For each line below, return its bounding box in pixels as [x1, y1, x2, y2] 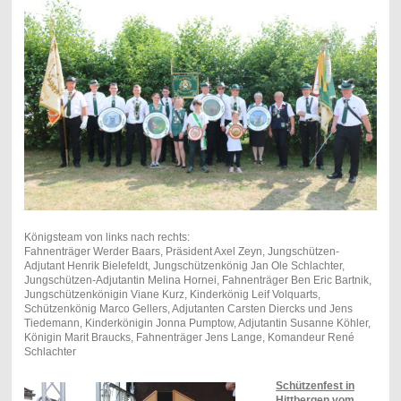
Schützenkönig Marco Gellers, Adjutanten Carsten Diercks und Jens [23, 303, 353, 316]
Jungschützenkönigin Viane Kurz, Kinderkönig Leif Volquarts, [23, 288, 320, 302]
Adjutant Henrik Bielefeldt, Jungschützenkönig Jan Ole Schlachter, [23, 260, 345, 273]
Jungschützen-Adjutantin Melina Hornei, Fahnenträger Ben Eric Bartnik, [23, 274, 371, 287]
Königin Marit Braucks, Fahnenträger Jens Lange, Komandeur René [23, 331, 354, 345]
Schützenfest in [276, 380, 354, 393]
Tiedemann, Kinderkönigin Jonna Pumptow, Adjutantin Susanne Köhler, [23, 317, 371, 330]
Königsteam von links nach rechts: [23, 231, 190, 244]
